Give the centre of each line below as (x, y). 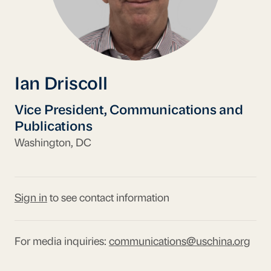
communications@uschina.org (179, 242)
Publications (53, 127)
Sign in (31, 198)
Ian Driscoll (61, 85)
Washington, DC (53, 143)
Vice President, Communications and (129, 111)
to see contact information (108, 198)
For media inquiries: (61, 242)
